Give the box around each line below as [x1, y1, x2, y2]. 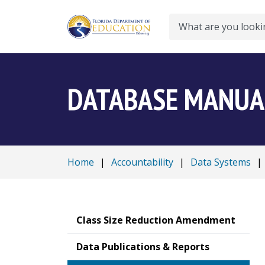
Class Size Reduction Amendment [76, 214, 235, 227]
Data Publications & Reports [76, 240, 209, 253]
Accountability [111, 156, 173, 169]
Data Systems [190, 156, 251, 169]
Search [169, 26, 199, 40]
